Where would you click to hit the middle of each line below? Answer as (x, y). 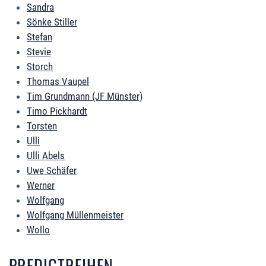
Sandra (40, 7)
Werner (41, 186)
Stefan (39, 37)
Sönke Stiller (52, 22)
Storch (40, 67)
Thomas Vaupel (58, 82)
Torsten (42, 126)
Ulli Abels (46, 156)
